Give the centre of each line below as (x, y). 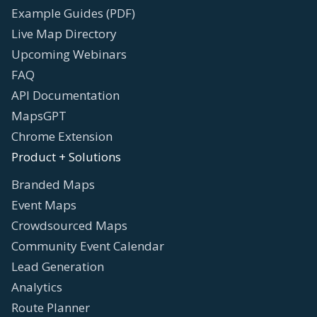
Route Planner (51, 307)
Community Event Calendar (88, 246)
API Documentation (65, 95)
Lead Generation (58, 266)
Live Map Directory (64, 33)
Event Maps (44, 204)
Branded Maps (53, 184)
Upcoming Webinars (69, 54)
